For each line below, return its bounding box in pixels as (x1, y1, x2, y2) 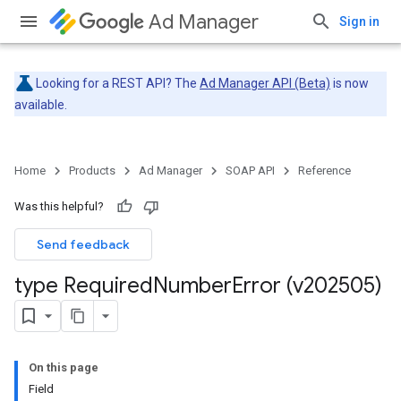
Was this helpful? (14, 200, 104, 213)
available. (14, 98, 67, 112)
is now (330, 76, 369, 90)
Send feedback (37, 236, 130, 252)
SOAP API (226, 164, 275, 177)
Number (153, 272, 232, 299)
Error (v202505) (232, 272, 382, 299)
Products (69, 164, 115, 177)
